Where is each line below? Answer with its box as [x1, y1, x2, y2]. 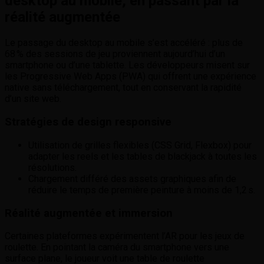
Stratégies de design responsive [5, 115, 171, 129]
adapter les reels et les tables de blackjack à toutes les [28, 150, 257, 162]
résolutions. [28, 161, 77, 173]
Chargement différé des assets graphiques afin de [28, 173, 236, 184]
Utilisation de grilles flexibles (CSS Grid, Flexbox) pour [28, 139, 252, 151]
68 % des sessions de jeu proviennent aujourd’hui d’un [5, 48, 225, 60]
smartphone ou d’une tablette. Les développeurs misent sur [5, 60, 250, 71]
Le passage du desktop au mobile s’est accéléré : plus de [5, 37, 243, 49]
